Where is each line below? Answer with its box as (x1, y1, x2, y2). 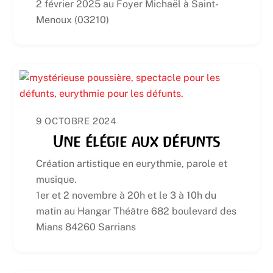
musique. (36, 173, 77, 185)
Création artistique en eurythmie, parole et (36, 157, 228, 169)
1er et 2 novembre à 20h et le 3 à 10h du (36, 189, 217, 201)
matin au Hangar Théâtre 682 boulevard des (36, 205, 237, 217)
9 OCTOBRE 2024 (36, 116, 116, 127)
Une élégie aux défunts (52, 132, 221, 151)
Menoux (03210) (36, 13, 110, 26)
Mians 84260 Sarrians (36, 221, 136, 233)
